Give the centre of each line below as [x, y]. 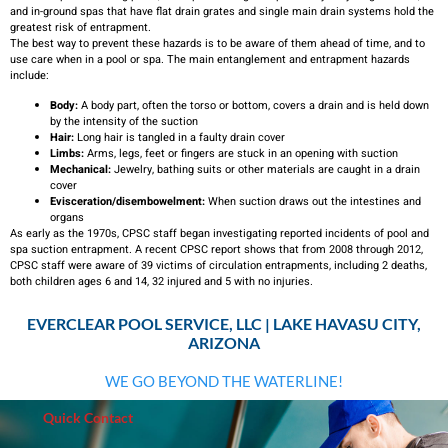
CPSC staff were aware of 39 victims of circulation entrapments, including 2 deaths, [218, 266]
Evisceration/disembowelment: [127, 202]
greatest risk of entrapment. [80, 27]
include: [29, 75]
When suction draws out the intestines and [313, 202]
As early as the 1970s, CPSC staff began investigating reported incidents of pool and [219, 234]
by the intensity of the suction [124, 122]
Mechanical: [80, 170]
